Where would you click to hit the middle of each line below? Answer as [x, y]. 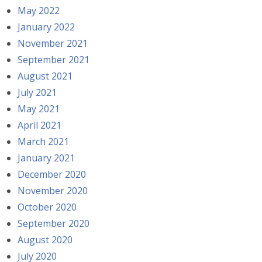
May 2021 [39, 109]
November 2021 [53, 44]
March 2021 [43, 142]
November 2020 [53, 191]
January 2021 [46, 158]
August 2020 [45, 240]
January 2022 [46, 27]
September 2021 [54, 60]
